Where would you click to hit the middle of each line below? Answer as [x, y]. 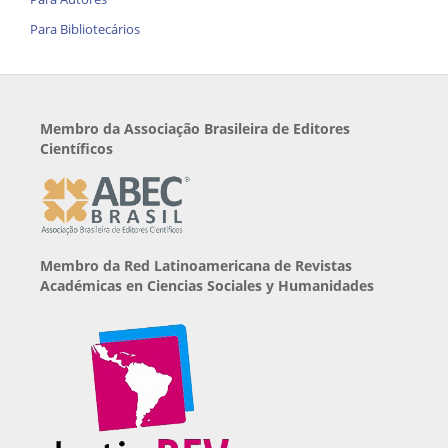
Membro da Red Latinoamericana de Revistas [196, 266]
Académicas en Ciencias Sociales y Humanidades [207, 286]
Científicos [76, 149]
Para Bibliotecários [85, 29]
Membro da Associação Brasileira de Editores [195, 129]
